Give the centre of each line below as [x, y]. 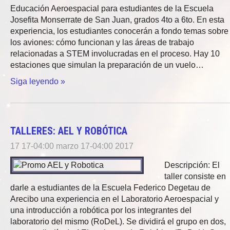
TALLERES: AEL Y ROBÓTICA [69, 131]
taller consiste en [195, 176]
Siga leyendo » [38, 81]
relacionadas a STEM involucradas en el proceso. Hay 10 [115, 54]
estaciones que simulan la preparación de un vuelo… [107, 65]
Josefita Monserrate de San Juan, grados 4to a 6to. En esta [117, 20]
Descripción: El [192, 165]
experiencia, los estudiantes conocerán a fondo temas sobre [119, 31]
